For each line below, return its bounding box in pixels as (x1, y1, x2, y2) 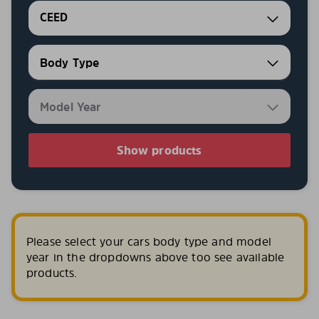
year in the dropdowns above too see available (26, 249, 285, 265)
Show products (117, 142, 202, 158)
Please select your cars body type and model (26, 234, 271, 249)
